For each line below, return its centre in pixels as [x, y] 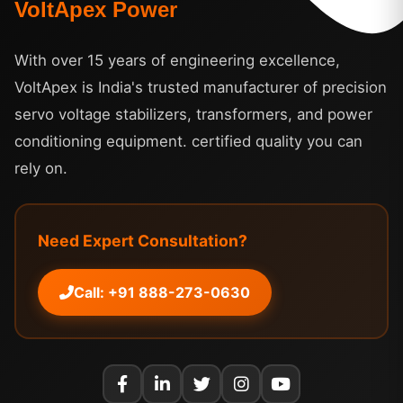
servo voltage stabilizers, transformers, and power [193, 114]
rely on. [41, 168]
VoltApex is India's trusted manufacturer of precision [201, 87]
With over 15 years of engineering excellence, [177, 60]
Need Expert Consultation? [143, 240]
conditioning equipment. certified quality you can [188, 141]
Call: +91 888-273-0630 [162, 292]
